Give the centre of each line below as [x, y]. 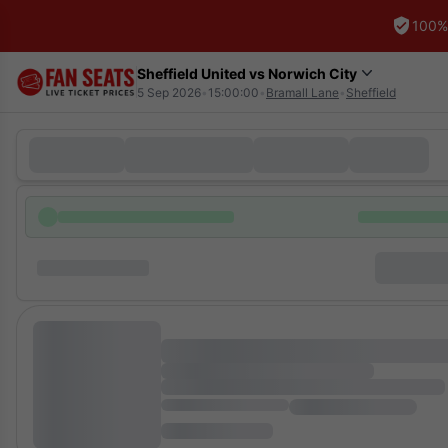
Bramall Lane [302, 92]
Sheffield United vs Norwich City [247, 73]
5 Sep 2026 [169, 92]
